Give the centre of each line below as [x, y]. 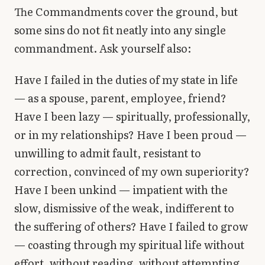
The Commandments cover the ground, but [126, 11]
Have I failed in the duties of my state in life [126, 80]
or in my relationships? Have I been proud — [130, 135]
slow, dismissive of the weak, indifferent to [124, 208]
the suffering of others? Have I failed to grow [131, 227]
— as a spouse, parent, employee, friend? [120, 98]
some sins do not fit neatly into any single [120, 30]
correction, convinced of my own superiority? [132, 172]
